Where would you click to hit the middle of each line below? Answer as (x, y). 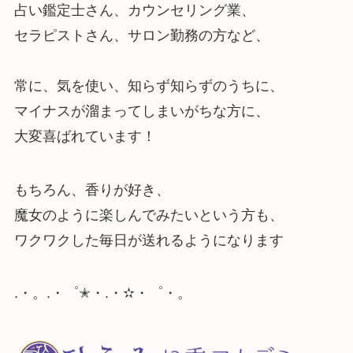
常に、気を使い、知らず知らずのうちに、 (149, 85)
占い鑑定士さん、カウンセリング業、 (134, 10)
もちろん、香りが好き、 (92, 190)
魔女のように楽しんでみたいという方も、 (149, 215)
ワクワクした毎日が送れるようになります (149, 240)
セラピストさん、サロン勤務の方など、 (141, 35)
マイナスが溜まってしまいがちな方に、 (141, 111)
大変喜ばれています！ (85, 136)
